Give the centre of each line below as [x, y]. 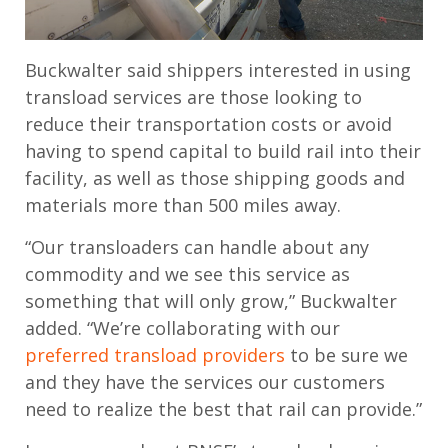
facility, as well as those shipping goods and [215, 177]
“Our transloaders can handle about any [197, 246]
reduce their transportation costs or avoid [208, 123]
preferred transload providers [155, 354]
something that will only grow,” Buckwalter [211, 300]
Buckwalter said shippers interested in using [218, 69]
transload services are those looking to [193, 96]
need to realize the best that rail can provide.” [223, 408]
